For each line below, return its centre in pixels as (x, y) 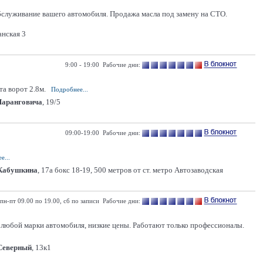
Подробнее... (70, 89)
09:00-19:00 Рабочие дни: (103, 133)
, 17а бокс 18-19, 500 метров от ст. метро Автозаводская (130, 170)
